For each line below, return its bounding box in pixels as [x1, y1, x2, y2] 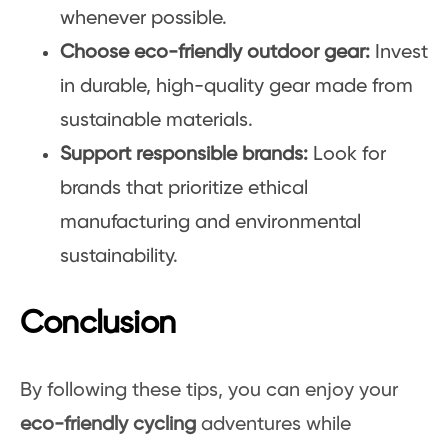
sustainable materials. [60, 110, 253, 132]
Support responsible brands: [60, 144, 308, 166]
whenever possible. [60, 8, 227, 30]
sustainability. [60, 246, 178, 268]
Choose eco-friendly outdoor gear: [60, 42, 375, 64]
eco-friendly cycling [20, 414, 196, 436]
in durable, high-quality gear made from [60, 76, 413, 98]
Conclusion [20, 307, 175, 342]
